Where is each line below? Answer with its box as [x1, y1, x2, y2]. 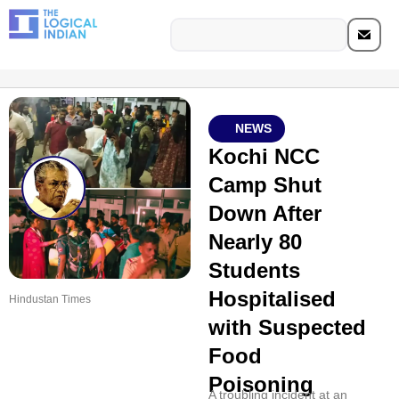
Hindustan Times [9, 292, 91, 305]
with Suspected [208, 315, 366, 339]
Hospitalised [208, 287, 336, 311]
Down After [208, 201, 322, 225]
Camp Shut [208, 173, 322, 197]
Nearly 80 [208, 230, 302, 254]
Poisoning [208, 372, 313, 396]
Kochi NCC [208, 144, 320, 168]
